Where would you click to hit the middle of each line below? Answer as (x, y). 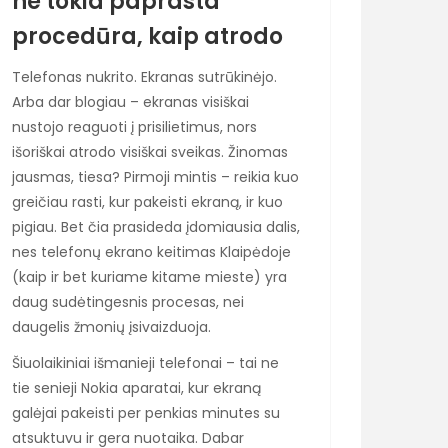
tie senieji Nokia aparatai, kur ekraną (136, 388)
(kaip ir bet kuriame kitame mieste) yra (149, 277)
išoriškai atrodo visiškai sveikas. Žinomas (150, 152)
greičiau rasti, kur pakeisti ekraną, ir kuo (147, 202)
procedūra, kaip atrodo (147, 36)
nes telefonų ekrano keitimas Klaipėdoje (151, 252)
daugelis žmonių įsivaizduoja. (111, 327)
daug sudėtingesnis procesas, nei (128, 302)
